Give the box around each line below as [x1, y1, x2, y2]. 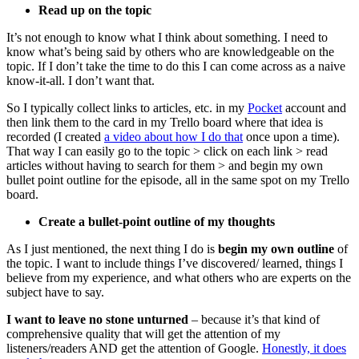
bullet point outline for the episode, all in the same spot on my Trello [6, 172, 349, 187]
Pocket [248, 100, 282, 115]
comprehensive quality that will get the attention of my [6, 326, 280, 341]
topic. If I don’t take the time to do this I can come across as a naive [6, 58, 345, 73]
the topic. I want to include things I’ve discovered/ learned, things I [6, 256, 343, 270]
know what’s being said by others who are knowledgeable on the [6, 44, 334, 58]
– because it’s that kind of [188, 312, 320, 326]
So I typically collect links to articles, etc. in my [6, 100, 248, 115]
